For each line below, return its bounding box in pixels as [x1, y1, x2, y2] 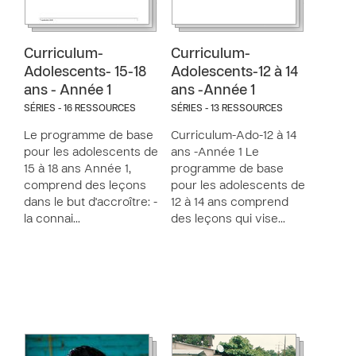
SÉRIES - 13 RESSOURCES [171, 104, 283, 114]
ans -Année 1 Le [171, 147, 259, 158]
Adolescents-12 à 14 [171, 66, 298, 79]
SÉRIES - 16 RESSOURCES [24, 104, 136, 114]
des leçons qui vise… [171, 214, 285, 225]
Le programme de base [24, 130, 153, 141]
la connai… [24, 214, 80, 225]
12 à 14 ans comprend [171, 197, 288, 208]
